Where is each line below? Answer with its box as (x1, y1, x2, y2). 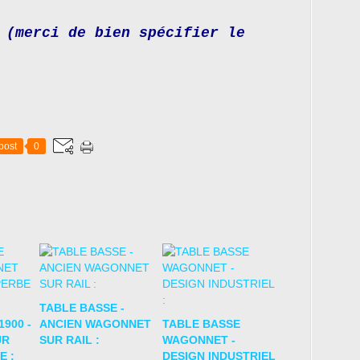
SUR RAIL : (39, 333, 100, 346)
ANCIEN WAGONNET (39, 317, 151, 330)
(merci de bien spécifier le (6, 25, 245, 41)
